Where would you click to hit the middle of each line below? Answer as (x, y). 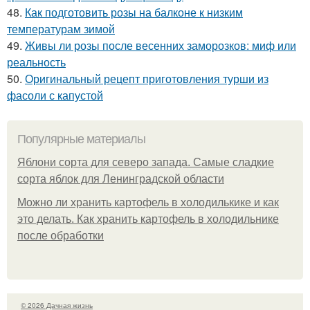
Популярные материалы (81, 139)
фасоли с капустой (55, 95)
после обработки (61, 235)
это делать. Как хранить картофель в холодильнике (148, 219)
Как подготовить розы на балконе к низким (134, 12)
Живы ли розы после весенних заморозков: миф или (161, 45)
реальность (36, 62)
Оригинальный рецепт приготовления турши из (147, 78)
